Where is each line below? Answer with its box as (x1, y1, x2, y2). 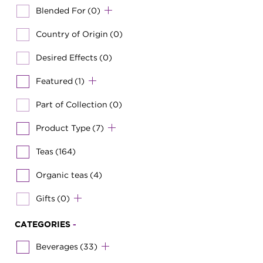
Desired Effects (36, 52, 97, 62)
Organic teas (36, 170, 88, 179)
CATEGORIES (15, 221, 73, 228)
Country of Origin (36, 29, 108, 38)
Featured (36, 76, 73, 85)
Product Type (36, 123, 90, 132)
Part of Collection (36, 99, 107, 109)
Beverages (36, 241, 78, 251)
